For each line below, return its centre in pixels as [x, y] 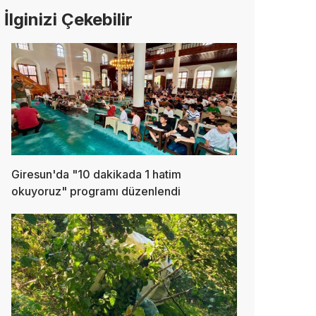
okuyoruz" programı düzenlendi [96, 192]
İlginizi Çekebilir [68, 19]
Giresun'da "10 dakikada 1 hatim [96, 175]
